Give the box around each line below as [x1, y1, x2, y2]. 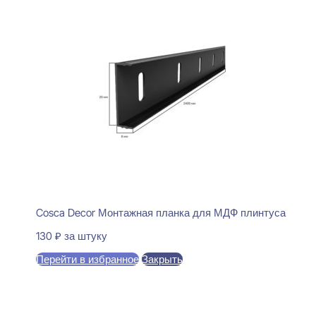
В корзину [55, 267, 113, 281]
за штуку [63, 229, 107, 243]
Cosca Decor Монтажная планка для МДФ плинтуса [35, 205, 286, 219]
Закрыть [141, 252, 183, 266]
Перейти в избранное [35, 252, 139, 266]
